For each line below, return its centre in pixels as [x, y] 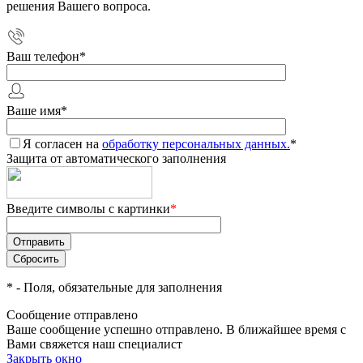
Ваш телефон [43, 56]
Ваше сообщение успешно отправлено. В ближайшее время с [176, 329]
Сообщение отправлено [72, 315]
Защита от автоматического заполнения [116, 158]
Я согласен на [62, 144]
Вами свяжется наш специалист [94, 344]
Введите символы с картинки [88, 209]
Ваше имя [34, 111]
